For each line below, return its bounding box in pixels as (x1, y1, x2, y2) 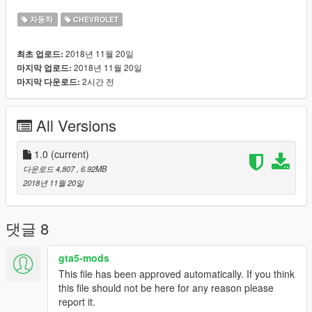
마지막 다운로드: (17, 76, 80, 88)
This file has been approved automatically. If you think (58, 267, 295, 281)
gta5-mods (58, 251, 109, 265)
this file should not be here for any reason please (58, 281, 274, 295)
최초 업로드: (17, 48, 63, 61)
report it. (58, 295, 95, 309)
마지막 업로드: (17, 62, 72, 75)
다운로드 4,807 (23, 163, 77, 175)
